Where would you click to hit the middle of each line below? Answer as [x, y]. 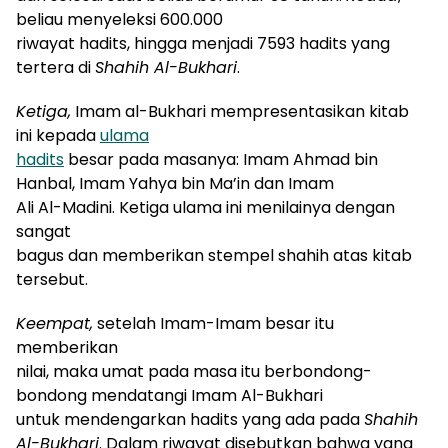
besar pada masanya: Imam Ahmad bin [221, 159]
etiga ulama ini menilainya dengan [262, 207]
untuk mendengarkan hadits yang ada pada [190, 419]
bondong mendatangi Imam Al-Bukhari [169, 395]
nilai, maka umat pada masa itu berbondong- [194, 371]
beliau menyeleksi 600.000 [119, 19]
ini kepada [58, 135]
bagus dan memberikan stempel [147, 255]
